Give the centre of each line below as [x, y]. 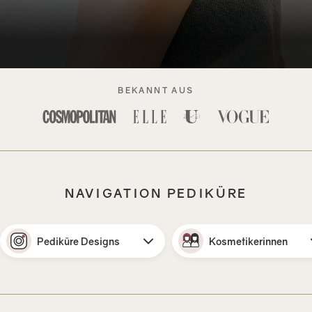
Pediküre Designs [78, 241]
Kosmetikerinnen [248, 241]
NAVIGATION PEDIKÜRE [156, 193]
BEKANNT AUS [156, 90]
